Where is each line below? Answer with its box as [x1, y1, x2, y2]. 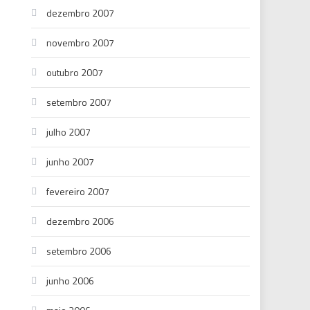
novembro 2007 [46, 35, 115, 50]
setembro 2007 [46, 95, 112, 109]
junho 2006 [46, 273, 95, 288]
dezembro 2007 [46, 6, 115, 20]
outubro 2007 [46, 65, 104, 80]
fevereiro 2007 [46, 184, 110, 199]
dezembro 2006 [46, 214, 115, 228]
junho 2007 [46, 154, 95, 169]
